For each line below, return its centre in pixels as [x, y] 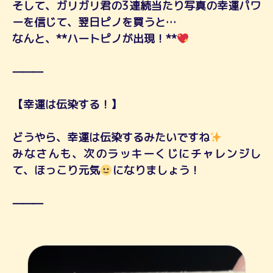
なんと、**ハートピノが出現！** [94, 38]
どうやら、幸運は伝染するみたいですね [111, 137]
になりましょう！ [156, 170]
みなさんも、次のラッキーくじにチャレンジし [136, 154]
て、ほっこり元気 [56, 170]
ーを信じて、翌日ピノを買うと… [94, 22]
